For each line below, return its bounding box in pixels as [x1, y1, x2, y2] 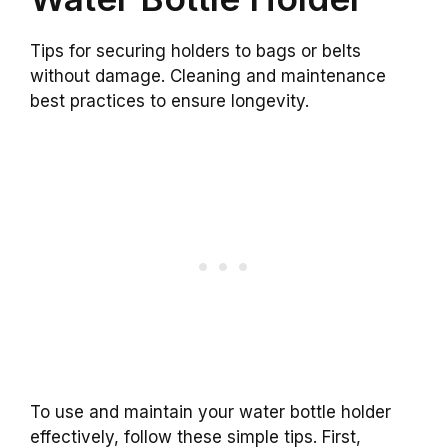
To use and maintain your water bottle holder [30, 401, 391, 422]
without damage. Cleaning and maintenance [30, 66, 386, 87]
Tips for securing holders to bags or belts [30, 41, 361, 62]
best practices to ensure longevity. [30, 91, 309, 112]
